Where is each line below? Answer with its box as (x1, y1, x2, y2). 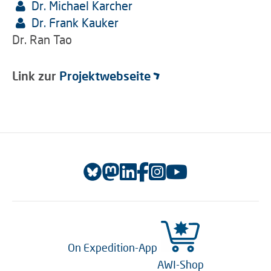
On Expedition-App (67, 241, 157, 254)
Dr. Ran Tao (12, 32, 72, 47)
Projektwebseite (59, 68, 151, 83)
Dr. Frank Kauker (31, 15, 119, 30)
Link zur (12, 68, 59, 83)
